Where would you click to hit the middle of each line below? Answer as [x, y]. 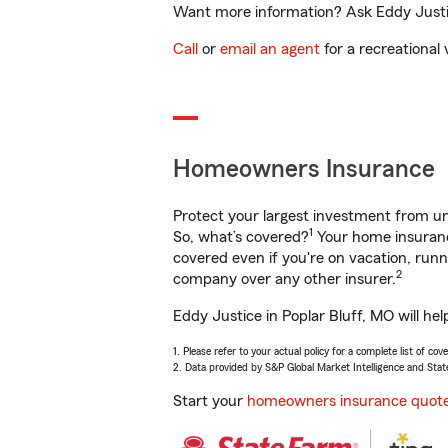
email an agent [270, 49]
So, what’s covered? [241, 237]
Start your [210, 401]
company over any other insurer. [284, 279]
